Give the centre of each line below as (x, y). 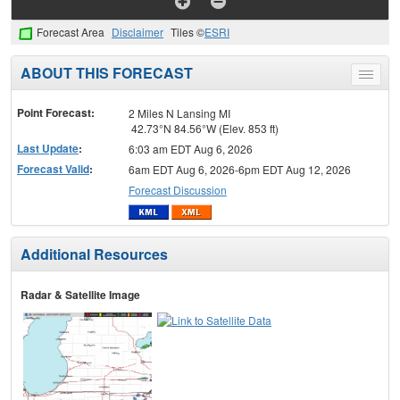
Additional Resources (94, 254)
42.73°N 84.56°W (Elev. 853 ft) (203, 128)
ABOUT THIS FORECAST (107, 72)
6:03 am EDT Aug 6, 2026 (190, 148)
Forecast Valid (53, 168)
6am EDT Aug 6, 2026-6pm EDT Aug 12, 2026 (239, 169)
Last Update (48, 148)
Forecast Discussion (177, 189)
